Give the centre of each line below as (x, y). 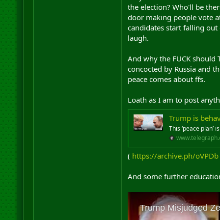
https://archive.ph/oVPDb (175, 156)
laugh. (138, 38)
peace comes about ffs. (166, 79)
